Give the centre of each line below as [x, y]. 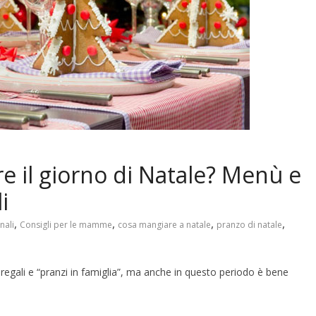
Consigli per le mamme [66, 225]
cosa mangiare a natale [164, 225]
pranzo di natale [249, 225]
